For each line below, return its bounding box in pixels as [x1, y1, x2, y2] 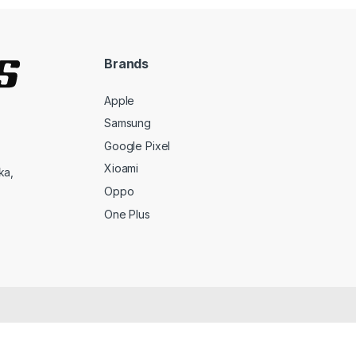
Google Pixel [104, 138, 171, 153]
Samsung [104, 116, 152, 130]
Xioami [104, 161, 139, 176]
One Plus [104, 207, 150, 221]
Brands [104, 56, 149, 72]
